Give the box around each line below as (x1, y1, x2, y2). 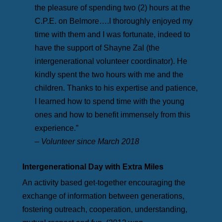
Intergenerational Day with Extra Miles (22, 163, 164, 171)
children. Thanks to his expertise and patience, (34, 84, 198, 93)
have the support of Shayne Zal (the (34, 44, 160, 53)
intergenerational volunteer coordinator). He (34, 57, 187, 66)
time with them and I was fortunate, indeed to (34, 30, 190, 39)
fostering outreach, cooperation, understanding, (22, 205, 187, 214)
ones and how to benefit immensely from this (34, 111, 190, 119)
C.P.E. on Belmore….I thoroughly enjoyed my (34, 17, 193, 26)
